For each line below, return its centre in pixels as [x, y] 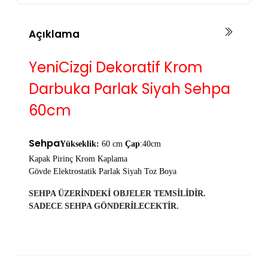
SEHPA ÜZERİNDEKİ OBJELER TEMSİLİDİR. [117, 194]
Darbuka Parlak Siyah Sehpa [130, 89]
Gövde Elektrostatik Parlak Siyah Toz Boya [103, 172]
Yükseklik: [81, 144]
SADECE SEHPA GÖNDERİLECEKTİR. [104, 206]
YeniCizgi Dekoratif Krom [116, 68]
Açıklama [54, 34]
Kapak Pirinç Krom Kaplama [78, 159]
